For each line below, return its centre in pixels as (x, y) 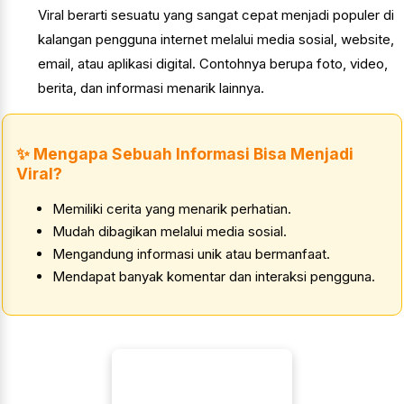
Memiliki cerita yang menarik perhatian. (172, 209)
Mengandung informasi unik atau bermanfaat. (191, 254)
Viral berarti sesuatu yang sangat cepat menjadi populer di (216, 15)
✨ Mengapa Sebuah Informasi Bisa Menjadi (185, 154)
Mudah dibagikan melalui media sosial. (170, 232)
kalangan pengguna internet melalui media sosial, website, (216, 40)
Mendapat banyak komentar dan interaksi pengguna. (214, 277)
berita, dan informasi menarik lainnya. (151, 88)
